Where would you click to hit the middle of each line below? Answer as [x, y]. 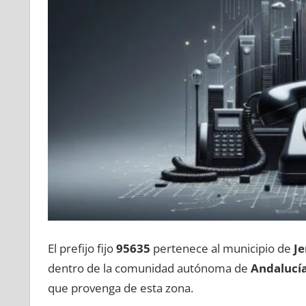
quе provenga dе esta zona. [120, 288]
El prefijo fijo [82, 248]
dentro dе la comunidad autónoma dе [149, 268]
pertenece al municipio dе [222, 248]
